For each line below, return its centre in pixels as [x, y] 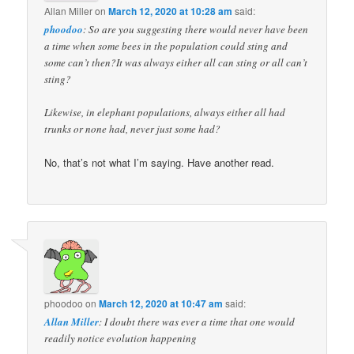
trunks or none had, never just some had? [133, 128]
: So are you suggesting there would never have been [196, 29]
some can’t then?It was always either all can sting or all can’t [176, 62]
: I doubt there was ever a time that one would [197, 321]
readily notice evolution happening [121, 338]
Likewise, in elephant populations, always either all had [165, 112]
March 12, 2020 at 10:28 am [171, 11]
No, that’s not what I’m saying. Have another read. [160, 162]
